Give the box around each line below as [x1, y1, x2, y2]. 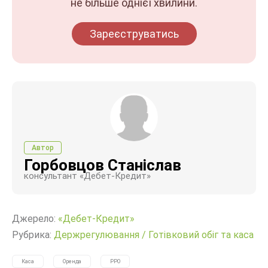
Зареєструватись [89, 28, 179, 40]
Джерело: [12, 213, 58, 224]
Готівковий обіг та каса [148, 229, 254, 240]
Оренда [63, 258, 81, 264]
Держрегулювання [54, 229, 139, 240]
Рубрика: [12, 229, 54, 240]
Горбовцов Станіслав [24, 156, 181, 174]
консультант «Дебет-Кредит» [24, 170, 151, 181]
